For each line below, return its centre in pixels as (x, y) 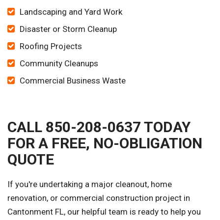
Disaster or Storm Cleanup (68, 29)
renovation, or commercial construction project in (99, 198)
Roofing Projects (51, 46)
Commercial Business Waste (73, 81)
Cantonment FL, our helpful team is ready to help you (104, 212)
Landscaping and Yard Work (71, 12)
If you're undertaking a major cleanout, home (90, 184)
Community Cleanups (59, 64)
